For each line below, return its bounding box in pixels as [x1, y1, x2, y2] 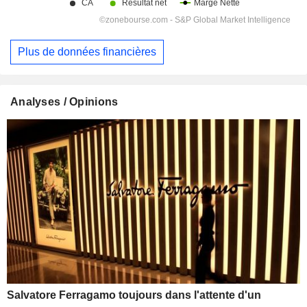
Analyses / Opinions [10, 95, 119, 108]
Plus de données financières [18, 46, 156, 58]
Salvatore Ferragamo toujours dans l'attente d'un [7, 289, 261, 302]
